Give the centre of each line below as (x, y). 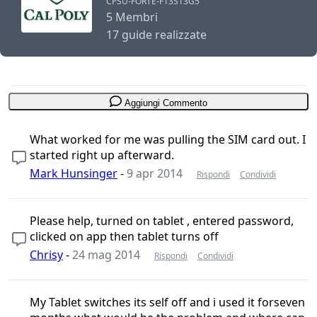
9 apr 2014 (155, 173)
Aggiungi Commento (166, 103)
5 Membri (132, 17)
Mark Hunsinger (74, 173)
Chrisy (46, 254)
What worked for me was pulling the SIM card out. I (168, 139)
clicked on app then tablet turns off (124, 236)
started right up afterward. (102, 155)
